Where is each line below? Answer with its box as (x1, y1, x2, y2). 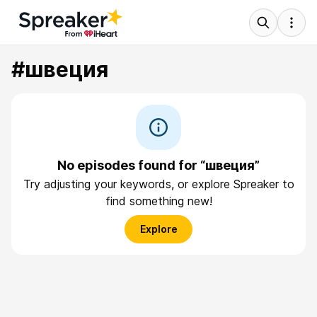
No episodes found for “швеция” (57, 158, 260, 173)
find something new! (105, 194, 212, 208)
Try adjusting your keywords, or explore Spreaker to (23, 177, 294, 191)
